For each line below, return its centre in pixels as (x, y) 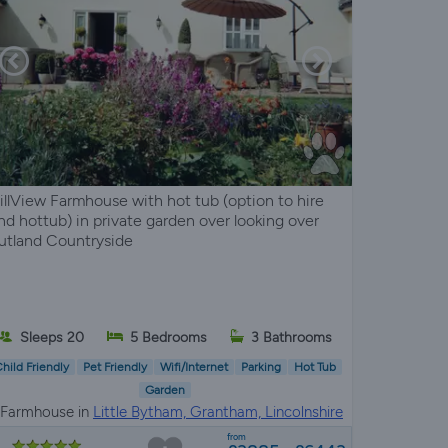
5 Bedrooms (168, 338)
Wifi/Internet (193, 366)
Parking (261, 366)
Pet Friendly (114, 366)
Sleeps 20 (52, 338)
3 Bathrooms (291, 338)
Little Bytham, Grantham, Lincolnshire (217, 411)
